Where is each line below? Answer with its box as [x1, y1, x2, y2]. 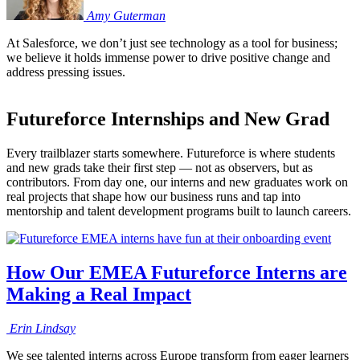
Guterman [113, 9, 166, 23]
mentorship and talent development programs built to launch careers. [6, 204, 351, 219]
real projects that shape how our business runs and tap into [6, 190, 301, 204]
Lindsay [35, 321, 76, 336]
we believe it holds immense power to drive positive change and [6, 51, 330, 65]
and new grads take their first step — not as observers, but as [6, 161, 313, 175]
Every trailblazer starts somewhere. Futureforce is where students [6, 146, 335, 161]
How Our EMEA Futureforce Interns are [6, 262, 347, 284]
